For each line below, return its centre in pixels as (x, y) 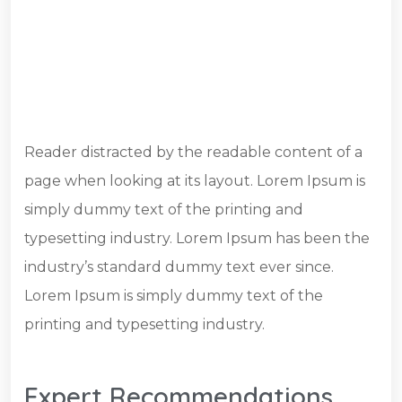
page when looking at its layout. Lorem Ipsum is (195, 181)
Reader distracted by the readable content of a (193, 153)
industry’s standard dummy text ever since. (179, 267)
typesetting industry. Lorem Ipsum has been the (197, 239)
